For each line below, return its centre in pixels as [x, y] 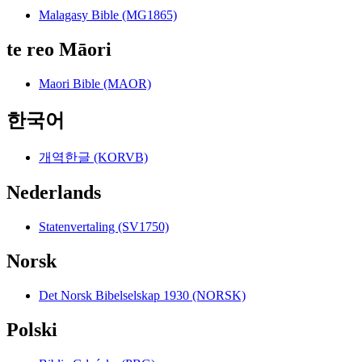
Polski [32, 330]
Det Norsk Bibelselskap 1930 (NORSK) [142, 296]
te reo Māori [59, 49]
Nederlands [54, 193]
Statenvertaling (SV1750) [104, 227]
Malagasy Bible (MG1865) [108, 15]
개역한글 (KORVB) [93, 157]
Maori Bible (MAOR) [95, 83]
